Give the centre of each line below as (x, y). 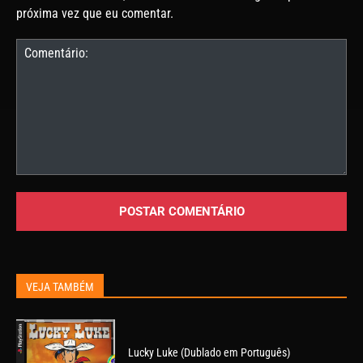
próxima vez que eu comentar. (95, 13)
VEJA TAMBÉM (60, 286)
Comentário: (45, 182)
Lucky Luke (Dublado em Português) (209, 353)
